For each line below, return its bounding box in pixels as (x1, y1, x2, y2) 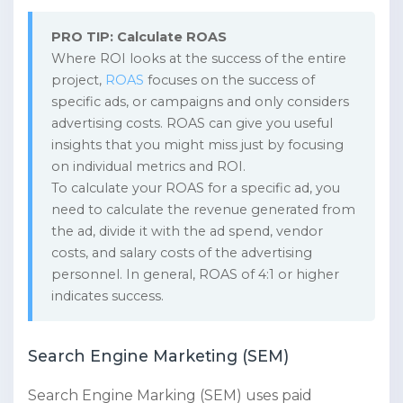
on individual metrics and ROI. (50, 158, 246, 175)
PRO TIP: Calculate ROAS (50, 29, 227, 46)
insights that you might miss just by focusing (50, 137, 344, 154)
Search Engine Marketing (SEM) (28, 346, 289, 366)
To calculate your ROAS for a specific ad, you (50, 180, 340, 197)
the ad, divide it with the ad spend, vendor (50, 223, 323, 240)
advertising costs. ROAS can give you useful (50, 115, 333, 132)
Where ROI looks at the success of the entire (50, 50, 346, 67)
